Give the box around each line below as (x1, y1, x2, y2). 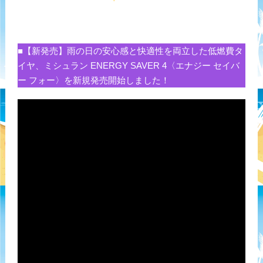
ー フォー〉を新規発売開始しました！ (17, 75, 170, 85)
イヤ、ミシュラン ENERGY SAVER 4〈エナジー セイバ (17, 60, 240, 70)
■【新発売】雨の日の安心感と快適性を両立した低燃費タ (17, 45, 243, 56)
